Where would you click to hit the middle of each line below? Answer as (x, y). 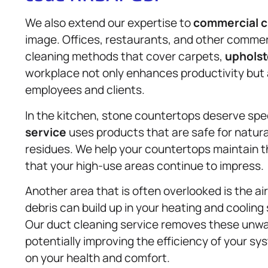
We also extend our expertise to (109, 23)
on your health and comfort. (98, 258)
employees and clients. (85, 90)
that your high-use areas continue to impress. (144, 165)
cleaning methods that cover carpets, (125, 57)
